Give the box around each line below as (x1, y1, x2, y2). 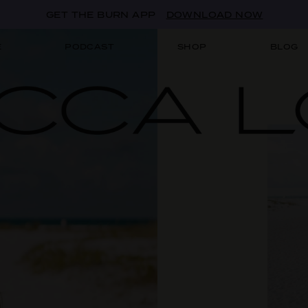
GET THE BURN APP (45, 9, 159, 21)
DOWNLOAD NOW (166, 9, 263, 21)
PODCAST (65, 41, 114, 53)
